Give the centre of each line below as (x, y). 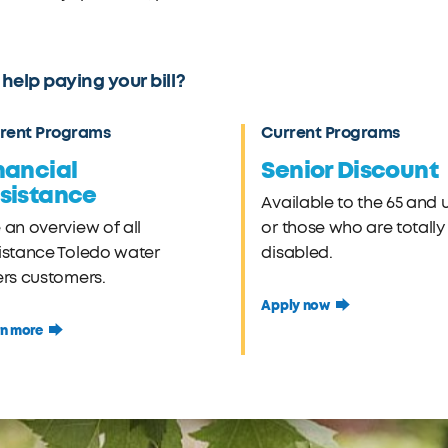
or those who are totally (353, 228)
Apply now (295, 305)
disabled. (297, 253)
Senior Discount (349, 170)
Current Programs (330, 132)
